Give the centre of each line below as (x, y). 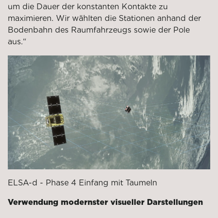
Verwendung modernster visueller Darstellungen (105, 202)
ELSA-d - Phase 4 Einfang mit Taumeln (82, 182)
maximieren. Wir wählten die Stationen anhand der (104, 18)
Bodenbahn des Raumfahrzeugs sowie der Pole (99, 30)
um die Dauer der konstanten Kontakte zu (88, 6)
